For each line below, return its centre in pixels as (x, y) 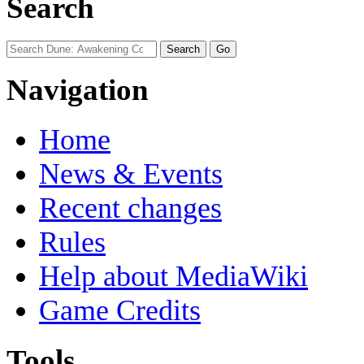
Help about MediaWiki (173, 277)
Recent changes (130, 208)
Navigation (78, 90)
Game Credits (120, 311)
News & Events (131, 174)
